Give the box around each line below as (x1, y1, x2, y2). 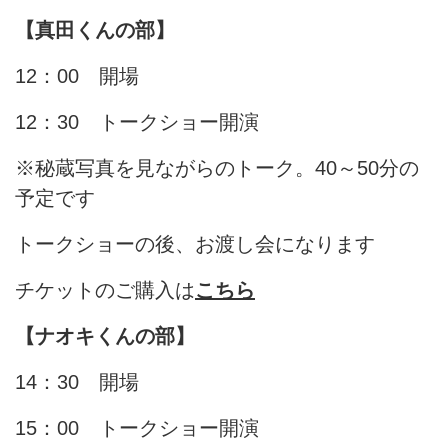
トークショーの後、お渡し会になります (15, 232, 375, 255)
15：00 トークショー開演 (15, 416, 259, 439)
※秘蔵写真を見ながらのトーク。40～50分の (15, 156, 419, 179)
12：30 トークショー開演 (15, 110, 259, 133)
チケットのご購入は (15, 278, 195, 301)
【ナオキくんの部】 (15, 324, 195, 347)
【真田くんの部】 (15, 18, 175, 41)
